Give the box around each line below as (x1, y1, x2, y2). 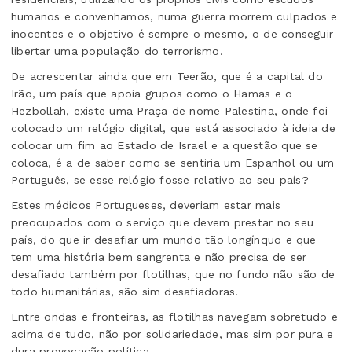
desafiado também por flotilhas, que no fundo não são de (11, 268, 335, 281)
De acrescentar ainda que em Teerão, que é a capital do (11, 70, 323, 83)
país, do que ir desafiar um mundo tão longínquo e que (11, 233, 317, 247)
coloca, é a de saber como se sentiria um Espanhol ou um (11, 156, 335, 170)
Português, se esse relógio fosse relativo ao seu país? (11, 174, 309, 187)
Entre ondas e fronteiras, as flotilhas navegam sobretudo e (11, 310, 338, 324)
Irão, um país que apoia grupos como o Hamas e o (11, 87, 293, 101)
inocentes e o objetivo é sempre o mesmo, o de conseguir (11, 27, 334, 41)
